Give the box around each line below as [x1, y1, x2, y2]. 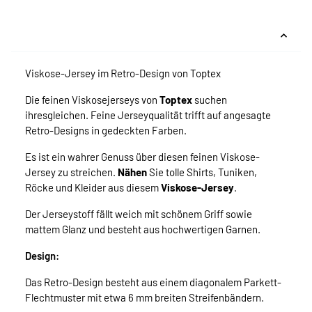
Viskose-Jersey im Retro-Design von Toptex [25, 67, 221, 80]
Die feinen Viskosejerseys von [25, 93, 159, 107]
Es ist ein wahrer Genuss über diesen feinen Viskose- [25, 150, 260, 164]
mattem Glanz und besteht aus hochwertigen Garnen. [25, 223, 260, 236]
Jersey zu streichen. [25, 166, 118, 179]
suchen [192, 93, 227, 107]
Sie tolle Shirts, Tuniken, [147, 166, 257, 179]
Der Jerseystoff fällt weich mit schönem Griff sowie [25, 208, 252, 221]
